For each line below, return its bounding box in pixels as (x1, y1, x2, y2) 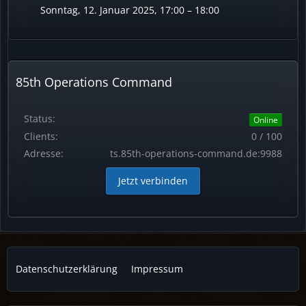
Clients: (24, 129, 58, 143)
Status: (24, 112, 55, 125)
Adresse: (24, 146, 64, 160)
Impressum (131, 262, 183, 275)
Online (253, 113, 278, 126)
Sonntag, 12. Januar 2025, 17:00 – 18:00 (40, 3, 219, 16)
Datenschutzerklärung (16, 262, 117, 275)
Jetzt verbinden (118, 173, 188, 187)
